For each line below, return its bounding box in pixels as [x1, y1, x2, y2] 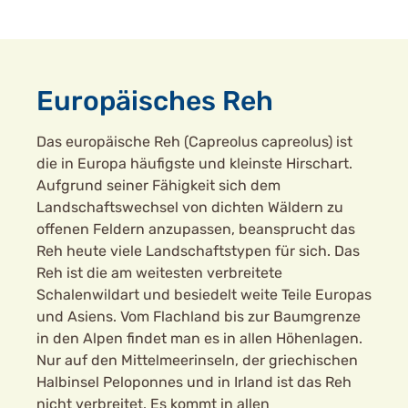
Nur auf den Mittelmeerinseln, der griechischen [36, 352, 358, 369]
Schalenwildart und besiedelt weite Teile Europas [36, 286, 372, 303]
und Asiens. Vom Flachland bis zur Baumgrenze [36, 308, 361, 325]
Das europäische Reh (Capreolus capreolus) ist [36, 133, 352, 150]
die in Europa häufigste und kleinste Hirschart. [36, 155, 352, 172]
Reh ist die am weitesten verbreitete [36, 264, 282, 281]
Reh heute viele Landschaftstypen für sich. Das [36, 242, 360, 260]
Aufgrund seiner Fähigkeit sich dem [36, 177, 280, 194]
